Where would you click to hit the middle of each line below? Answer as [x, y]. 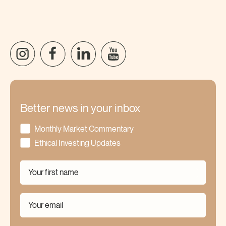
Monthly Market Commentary [84, 129]
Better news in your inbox [80, 109]
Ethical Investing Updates [77, 143]
